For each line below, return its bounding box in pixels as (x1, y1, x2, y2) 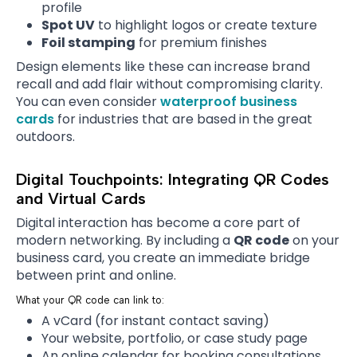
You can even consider (16, 92, 160, 111)
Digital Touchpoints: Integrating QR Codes (16, 169, 329, 189)
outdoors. (16, 127, 75, 146)
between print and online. (16, 265, 176, 284)
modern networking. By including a (16, 230, 233, 249)
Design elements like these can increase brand (16, 57, 310, 76)
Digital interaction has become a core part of (16, 213, 300, 232)
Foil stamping (41, 33, 135, 52)
